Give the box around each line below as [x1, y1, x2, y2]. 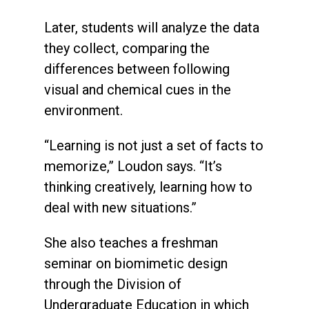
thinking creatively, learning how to [44, 179, 252, 196]
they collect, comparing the [44, 40, 210, 57]
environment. [44, 102, 123, 119]
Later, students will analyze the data [44, 19, 259, 37]
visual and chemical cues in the [44, 81, 231, 99]
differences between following [44, 61, 230, 78]
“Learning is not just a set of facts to [44, 137, 263, 154]
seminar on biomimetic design [44, 255, 228, 272]
